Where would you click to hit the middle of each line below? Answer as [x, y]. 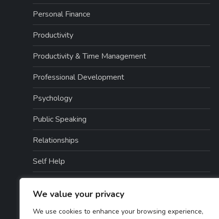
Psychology [53, 98]
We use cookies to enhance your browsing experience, [118, 211]
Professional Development [79, 77]
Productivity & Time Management [90, 56]
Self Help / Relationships [75, 182]
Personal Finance [62, 14]
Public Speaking [60, 119]
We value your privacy [78, 194]
